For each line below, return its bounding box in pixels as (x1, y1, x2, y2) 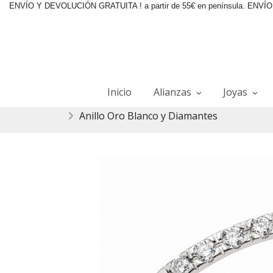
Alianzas (153, 85, 194, 99)
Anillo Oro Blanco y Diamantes (79, 109, 218, 122)
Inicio (107, 85, 132, 99)
